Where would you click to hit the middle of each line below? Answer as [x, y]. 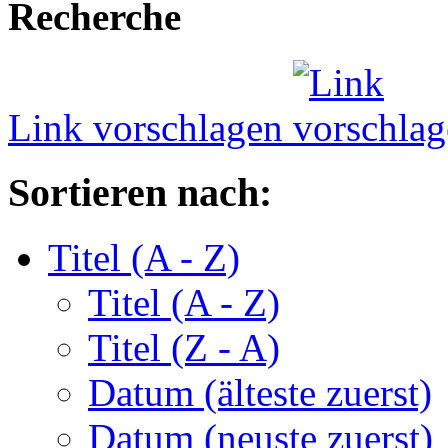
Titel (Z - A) [184, 347]
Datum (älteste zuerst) [260, 392]
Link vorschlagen [150, 128]
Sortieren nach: [140, 193]
